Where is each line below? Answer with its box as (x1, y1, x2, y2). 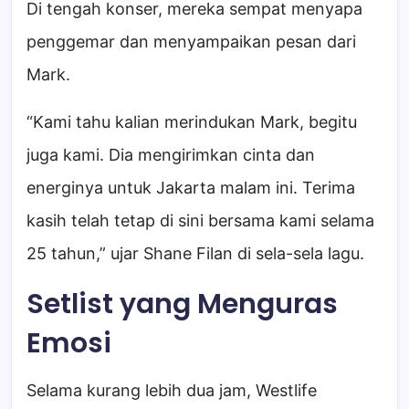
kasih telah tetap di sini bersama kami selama (26, 211, 374, 231)
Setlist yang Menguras (26, 285, 338, 324)
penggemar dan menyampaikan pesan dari (26, 32, 356, 52)
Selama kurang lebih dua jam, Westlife (26, 381, 317, 401)
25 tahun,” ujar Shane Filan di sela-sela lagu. (26, 244, 364, 264)
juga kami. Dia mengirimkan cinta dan (26, 145, 315, 165)
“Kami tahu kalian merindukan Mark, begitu (26, 112, 357, 132)
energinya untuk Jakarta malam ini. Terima (26, 178, 355, 198)
